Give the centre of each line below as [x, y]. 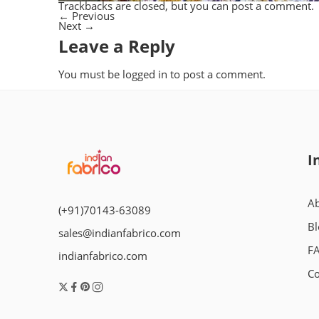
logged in [145, 75]
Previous [92, 16]
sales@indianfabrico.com [120, 234]
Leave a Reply [117, 46]
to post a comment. [216, 75]
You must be [90, 75]
